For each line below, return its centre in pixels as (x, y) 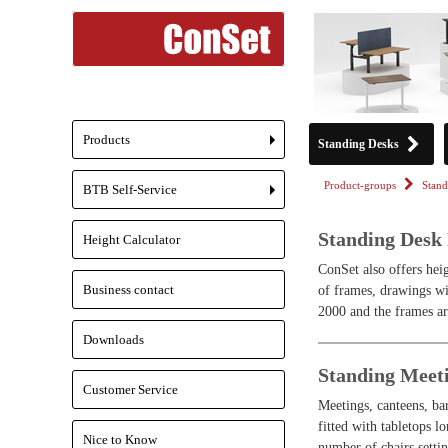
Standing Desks (358, 144)
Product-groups (360, 185)
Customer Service (130, 389)
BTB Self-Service (130, 189)
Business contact (128, 289)
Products (106, 139)
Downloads (113, 339)
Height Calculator (131, 239)
